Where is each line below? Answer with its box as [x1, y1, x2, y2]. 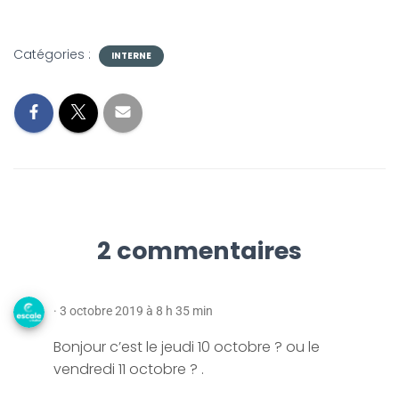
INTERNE [111, 49, 151, 62]
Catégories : [13, 45, 94, 63]
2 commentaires [97, 234, 302, 267]
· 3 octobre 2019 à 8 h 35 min [53, 304, 213, 318]
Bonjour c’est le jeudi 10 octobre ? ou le [53, 337, 320, 357]
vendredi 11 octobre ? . [53, 359, 204, 379]
